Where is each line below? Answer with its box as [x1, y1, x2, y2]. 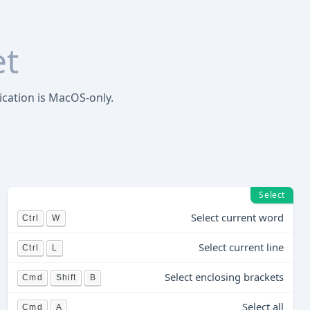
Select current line [198, 240, 284, 254]
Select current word [190, 210, 284, 224]
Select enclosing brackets [164, 270, 284, 284]
